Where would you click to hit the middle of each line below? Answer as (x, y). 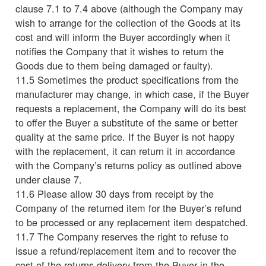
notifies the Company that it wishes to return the (120, 51)
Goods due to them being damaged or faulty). (114, 65)
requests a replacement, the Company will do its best (131, 108)
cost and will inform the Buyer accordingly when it (123, 37)
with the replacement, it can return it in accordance (125, 151)
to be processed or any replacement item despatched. (132, 222)
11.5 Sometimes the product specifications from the (127, 79)
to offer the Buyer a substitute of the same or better (126, 122)
